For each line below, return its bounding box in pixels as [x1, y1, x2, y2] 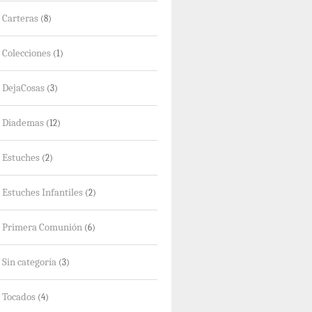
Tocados [2, 291, 36, 303]
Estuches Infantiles [2, 187, 83, 198]
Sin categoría [2, 256, 56, 268]
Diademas [2, 117, 44, 129]
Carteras [2, 13, 38, 24]
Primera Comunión [2, 221, 82, 233]
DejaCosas [2, 82, 45, 94]
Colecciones [2, 47, 51, 59]
